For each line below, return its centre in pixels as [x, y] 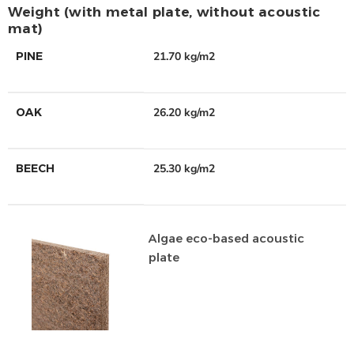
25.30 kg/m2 [184, 169]
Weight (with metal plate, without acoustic [164, 12]
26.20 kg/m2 [184, 113]
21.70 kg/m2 [184, 57]
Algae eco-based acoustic [226, 239]
